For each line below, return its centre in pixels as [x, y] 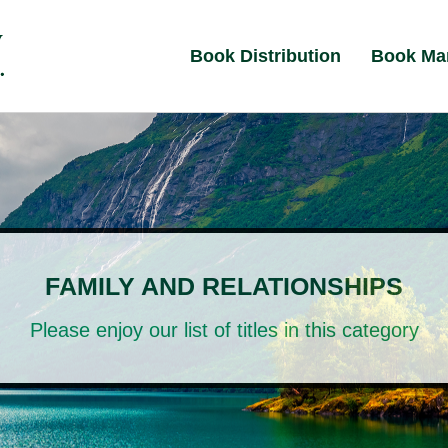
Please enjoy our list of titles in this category [224, 330]
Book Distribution [266, 56]
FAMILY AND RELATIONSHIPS [224, 287]
